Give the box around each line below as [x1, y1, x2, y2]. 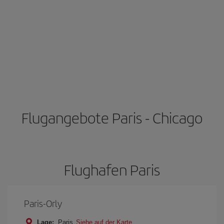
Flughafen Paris [64, 159, 160, 180]
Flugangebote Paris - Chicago [21, 107, 202, 128]
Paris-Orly [24, 196, 62, 210]
